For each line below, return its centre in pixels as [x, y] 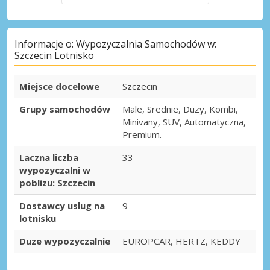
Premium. [142, 135]
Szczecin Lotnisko [54, 56]
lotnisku [38, 218]
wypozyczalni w [55, 170]
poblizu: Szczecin [57, 183]
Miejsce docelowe [59, 86]
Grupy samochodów [65, 109]
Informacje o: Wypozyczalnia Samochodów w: [115, 44]
